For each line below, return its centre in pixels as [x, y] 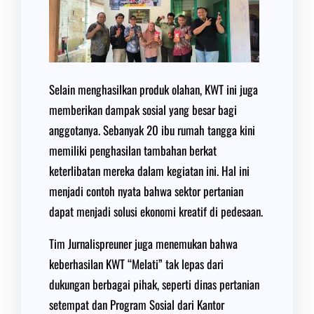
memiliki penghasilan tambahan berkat [133, 150]
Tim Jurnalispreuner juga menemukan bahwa [143, 244]
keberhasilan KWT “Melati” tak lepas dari [136, 264]
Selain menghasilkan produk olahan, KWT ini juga [153, 89]
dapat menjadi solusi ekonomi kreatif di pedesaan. [156, 211]
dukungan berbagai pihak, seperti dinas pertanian [154, 284]
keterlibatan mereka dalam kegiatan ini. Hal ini [149, 171]
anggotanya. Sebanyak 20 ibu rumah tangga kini [152, 130]
